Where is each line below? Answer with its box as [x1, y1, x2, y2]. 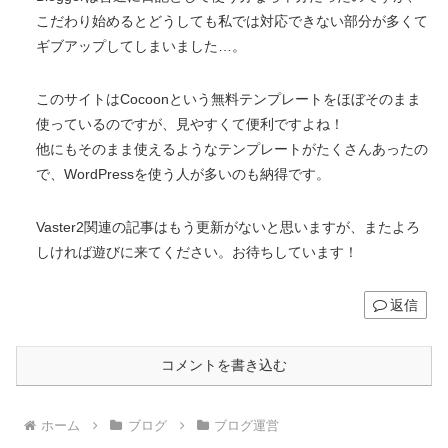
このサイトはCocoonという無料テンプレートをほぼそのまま [36, 91, 421, 108]
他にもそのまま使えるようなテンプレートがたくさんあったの [36, 141, 428, 158]
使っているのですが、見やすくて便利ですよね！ [36, 116, 344, 133]
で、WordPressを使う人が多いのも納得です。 [36, 166, 330, 183]
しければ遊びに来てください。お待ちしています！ [36, 244, 358, 261]
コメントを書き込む [161, 357, 287, 374]
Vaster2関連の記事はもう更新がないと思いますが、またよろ [36, 219, 420, 236]
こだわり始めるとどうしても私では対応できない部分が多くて [36, 13, 428, 30]
